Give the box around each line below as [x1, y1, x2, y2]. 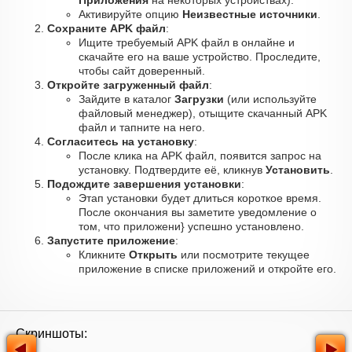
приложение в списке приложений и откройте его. [79, 262, 336, 275]
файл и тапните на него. [79, 121, 205, 134]
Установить [266, 163, 330, 176]
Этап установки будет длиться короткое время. [79, 192, 321, 204]
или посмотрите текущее [178, 248, 310, 261]
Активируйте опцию [79, 8, 182, 20]
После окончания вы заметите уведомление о [79, 206, 317, 218]
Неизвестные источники [182, 8, 317, 20]
